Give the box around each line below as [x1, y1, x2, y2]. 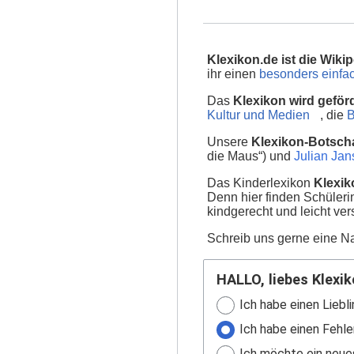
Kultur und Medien [207, 108, 310, 122]
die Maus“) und [207, 149, 294, 163]
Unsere [207, 135, 251, 149]
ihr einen [207, 67, 259, 81]
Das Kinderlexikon [207, 176, 314, 190]
